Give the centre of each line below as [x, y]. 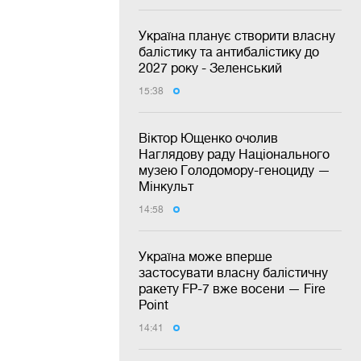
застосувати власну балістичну [233, 272]
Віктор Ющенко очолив [208, 137]
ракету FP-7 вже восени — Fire [232, 288]
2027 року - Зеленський [210, 67]
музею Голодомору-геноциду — [234, 170]
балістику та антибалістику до [229, 51]
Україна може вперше [205, 256]
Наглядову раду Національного [234, 154]
